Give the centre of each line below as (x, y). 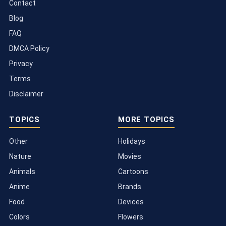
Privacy (21, 63)
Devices (131, 202)
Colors (19, 217)
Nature (20, 156)
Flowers (131, 217)
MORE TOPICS (146, 119)
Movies (130, 156)
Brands (130, 186)
